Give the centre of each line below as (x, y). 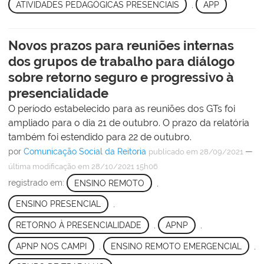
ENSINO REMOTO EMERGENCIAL (176, 246)
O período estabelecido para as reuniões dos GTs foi (122, 109)
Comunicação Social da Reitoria (85, 152)
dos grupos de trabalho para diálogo (121, 62)
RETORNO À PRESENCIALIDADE (78, 225)
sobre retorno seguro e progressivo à (121, 77)
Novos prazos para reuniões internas (121, 46)
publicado (166, 152)
